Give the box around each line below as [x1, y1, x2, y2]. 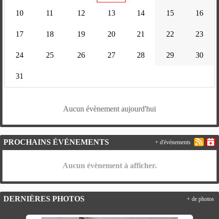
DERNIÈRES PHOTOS [3, 194, 85, 203]
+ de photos [187, 196, 214, 202]
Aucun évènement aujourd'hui [63, 104, 156, 113]
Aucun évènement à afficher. [62, 161, 157, 170]
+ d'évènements [155, 139, 191, 145]
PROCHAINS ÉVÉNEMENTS [3, 137, 109, 146]
